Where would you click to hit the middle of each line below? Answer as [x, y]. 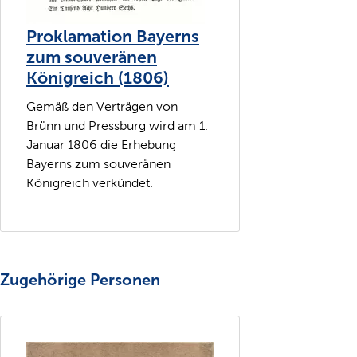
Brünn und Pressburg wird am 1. [117, 125]
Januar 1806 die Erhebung [101, 144]
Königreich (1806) [98, 78]
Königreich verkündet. [90, 182]
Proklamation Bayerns [113, 37]
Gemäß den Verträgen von [102, 106]
